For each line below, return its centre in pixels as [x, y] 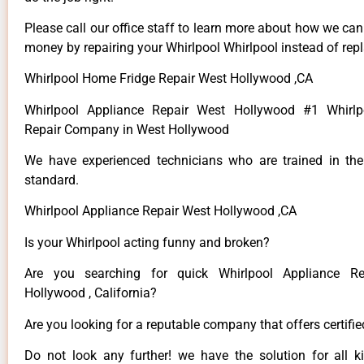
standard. [52, 180]
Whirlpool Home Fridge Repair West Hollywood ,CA [169, 79]
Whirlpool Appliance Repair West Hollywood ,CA [160, 211]
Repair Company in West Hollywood [128, 129]
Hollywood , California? [91, 293]
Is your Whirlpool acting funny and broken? [147, 242]
